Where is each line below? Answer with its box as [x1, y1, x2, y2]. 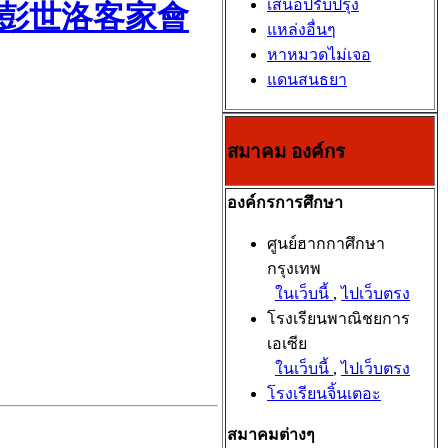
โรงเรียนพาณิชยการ [267, 310, 410, 327]
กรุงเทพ [267, 260, 321, 277]
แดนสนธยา [267, 71, 347, 88]
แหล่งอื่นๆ [267, 21, 336, 38]
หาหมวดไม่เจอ [267, 46, 371, 63]
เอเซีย [267, 335, 307, 352]
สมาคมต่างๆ [227, 426, 315, 443]
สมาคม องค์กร [227, 140, 345, 162]
